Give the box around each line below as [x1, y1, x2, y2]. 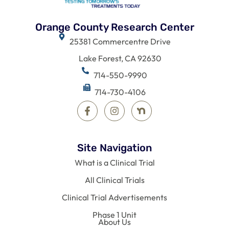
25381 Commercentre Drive [70, 36, 171, 47]
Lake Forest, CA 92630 [79, 53, 162, 63]
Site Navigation [77, 141, 152, 154]
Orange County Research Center [35, 20, 194, 33]
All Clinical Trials [84, 174, 145, 185]
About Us [98, 216, 131, 227]
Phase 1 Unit [93, 209, 136, 220]
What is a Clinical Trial [74, 157, 155, 168]
